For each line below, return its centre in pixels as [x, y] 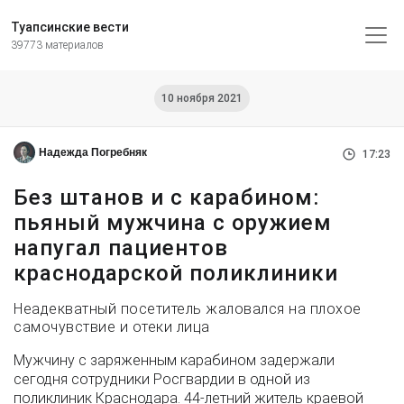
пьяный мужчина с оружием [173, 223]
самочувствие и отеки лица [112, 327]
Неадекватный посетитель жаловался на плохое [188, 309]
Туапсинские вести [70, 27]
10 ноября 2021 [202, 98]
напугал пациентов [121, 248]
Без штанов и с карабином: [166, 197]
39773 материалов [57, 45]
